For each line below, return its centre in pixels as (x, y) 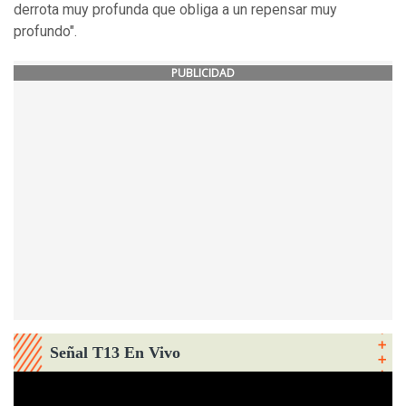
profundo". (45, 31)
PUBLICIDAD (203, 72)
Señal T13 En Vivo (115, 352)
